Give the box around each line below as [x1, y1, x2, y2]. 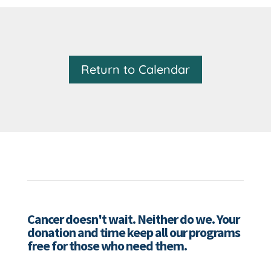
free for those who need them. [27, 237, 187, 254]
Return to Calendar [80, 61, 190, 77]
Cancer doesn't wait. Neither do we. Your [27, 210, 240, 227]
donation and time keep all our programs [27, 223, 240, 241]
